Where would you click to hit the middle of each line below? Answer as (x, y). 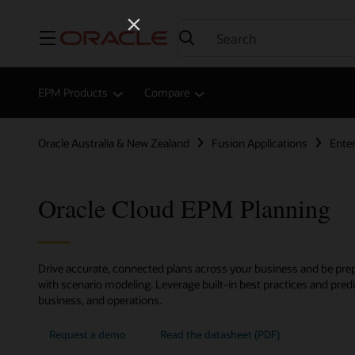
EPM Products (73, 93)
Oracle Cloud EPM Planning (184, 208)
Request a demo (88, 335)
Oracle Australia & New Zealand (114, 143)
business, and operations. (100, 300)
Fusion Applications (260, 143)
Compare (167, 93)
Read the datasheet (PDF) (220, 335)
